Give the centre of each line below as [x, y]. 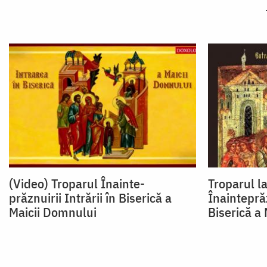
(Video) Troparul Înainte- [77, 184]
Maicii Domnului [53, 212]
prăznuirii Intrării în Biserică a [90, 198]
